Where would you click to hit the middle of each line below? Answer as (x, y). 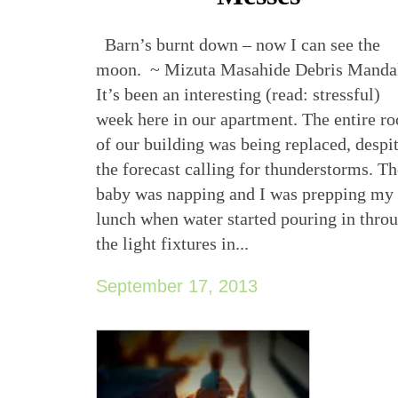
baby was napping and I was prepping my (245, 193)
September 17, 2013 (177, 286)
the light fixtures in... (173, 243)
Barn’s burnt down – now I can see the (239, 44)
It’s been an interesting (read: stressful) (239, 94)
